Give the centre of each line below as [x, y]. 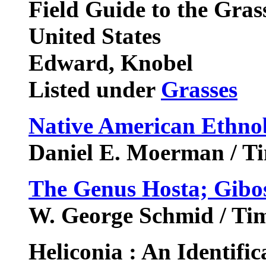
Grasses [199, 89]
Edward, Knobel [111, 63]
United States [95, 36]
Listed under [95, 89]
